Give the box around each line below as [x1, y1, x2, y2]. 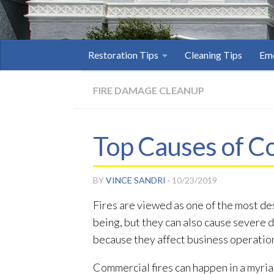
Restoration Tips [88, 49, 158, 61]
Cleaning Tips [185, 49, 242, 61]
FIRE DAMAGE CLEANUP [93, 84, 204, 96]
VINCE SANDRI [106, 175, 166, 185]
